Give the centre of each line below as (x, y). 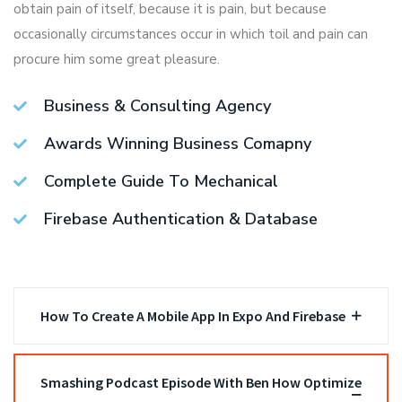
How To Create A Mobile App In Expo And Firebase (193, 316)
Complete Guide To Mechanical (161, 182)
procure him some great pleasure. (117, 60)
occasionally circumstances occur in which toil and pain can (191, 35)
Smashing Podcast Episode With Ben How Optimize (201, 383)
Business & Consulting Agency (157, 106)
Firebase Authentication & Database (180, 219)
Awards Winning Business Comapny (177, 144)
